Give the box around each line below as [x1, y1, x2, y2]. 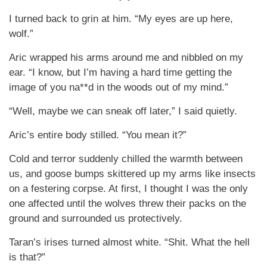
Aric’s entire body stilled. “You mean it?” [9, 129, 187, 141]
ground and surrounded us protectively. [9, 213, 182, 224]
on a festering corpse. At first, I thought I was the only [9, 183, 248, 194]
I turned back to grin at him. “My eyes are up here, [9, 13, 233, 24]
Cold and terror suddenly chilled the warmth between [9, 153, 243, 164]
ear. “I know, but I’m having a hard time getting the [9, 67, 232, 78]
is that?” [9, 252, 45, 263]
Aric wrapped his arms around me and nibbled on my [9, 52, 243, 63]
